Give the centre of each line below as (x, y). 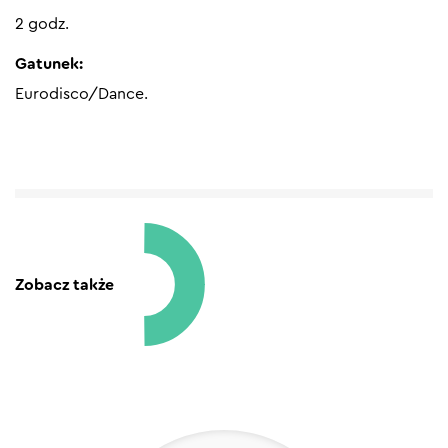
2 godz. (42, 24)
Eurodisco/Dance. (81, 94)
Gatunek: (49, 64)
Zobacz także (64, 284)
